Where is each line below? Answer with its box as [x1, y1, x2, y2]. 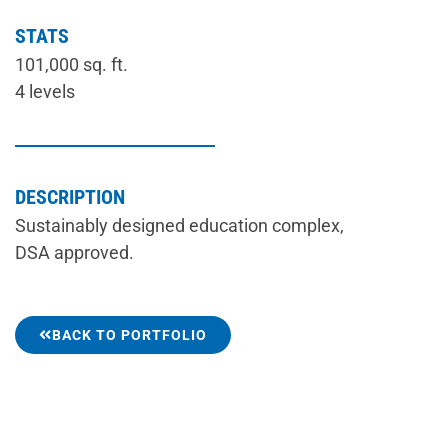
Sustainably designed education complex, [15, 215, 345, 237]
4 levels [15, 81, 76, 103]
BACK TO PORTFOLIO [52, 326, 208, 343]
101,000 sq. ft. [15, 54, 129, 76]
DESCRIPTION [15, 185, 126, 210]
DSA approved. [15, 242, 135, 264]
